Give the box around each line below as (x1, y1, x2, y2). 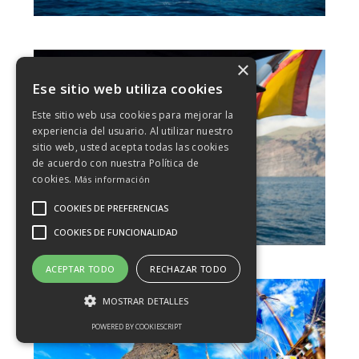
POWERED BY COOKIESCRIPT (91, 321, 182, 332)
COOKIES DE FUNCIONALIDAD (54, 226, 178, 238)
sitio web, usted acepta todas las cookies (32, 140, 229, 154)
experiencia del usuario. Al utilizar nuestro (32, 124, 234, 138)
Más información (74, 173, 151, 185)
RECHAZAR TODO (150, 263, 228, 275)
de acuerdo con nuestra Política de (32, 156, 200, 170)
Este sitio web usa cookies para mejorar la (32, 108, 234, 122)
